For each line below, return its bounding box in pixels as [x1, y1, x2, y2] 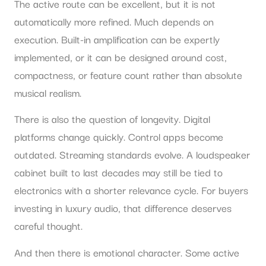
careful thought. [14, 217, 83, 234]
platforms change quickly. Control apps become [14, 128, 223, 145]
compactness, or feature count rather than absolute [14, 66, 242, 83]
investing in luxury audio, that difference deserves [14, 199, 232, 216]
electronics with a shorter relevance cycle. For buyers [14, 182, 248, 198]
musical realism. [14, 84, 81, 101]
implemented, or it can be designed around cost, [14, 49, 227, 65]
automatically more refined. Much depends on [14, 13, 214, 30]
